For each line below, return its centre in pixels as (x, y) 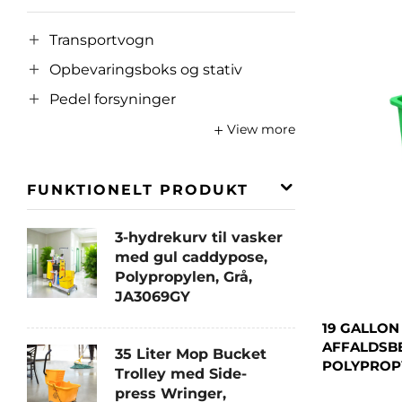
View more (261, 129)
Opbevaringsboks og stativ (146, 70)
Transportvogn (102, 40)
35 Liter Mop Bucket (191, 354)
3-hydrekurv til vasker (199, 237)
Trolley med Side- (181, 373)
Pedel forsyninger (113, 100)
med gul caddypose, (191, 257)
